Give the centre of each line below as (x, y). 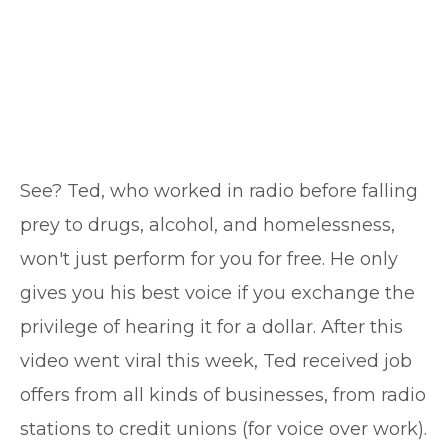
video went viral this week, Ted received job (216, 361)
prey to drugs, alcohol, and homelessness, (207, 225)
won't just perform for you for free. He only (209, 259)
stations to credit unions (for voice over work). (223, 429)
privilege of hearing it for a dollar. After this (211, 327)
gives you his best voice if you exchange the (217, 293)
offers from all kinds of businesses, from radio (223, 395)
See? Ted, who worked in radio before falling (219, 191)
